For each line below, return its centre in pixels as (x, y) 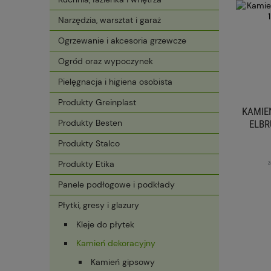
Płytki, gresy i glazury (99, 205)
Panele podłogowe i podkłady (116, 185)
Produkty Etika (86, 164)
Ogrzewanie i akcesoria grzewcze (122, 41)
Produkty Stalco (89, 144)
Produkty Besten (90, 123)
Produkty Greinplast (97, 103)
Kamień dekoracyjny (116, 243)
